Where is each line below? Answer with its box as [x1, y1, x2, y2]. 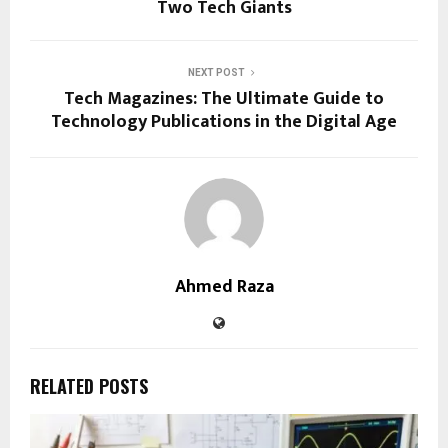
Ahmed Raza [174, 271, 274, 302]
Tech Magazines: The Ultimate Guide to [64, 83, 384, 114]
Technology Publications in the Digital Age [51, 106, 397, 137]
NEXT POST [187, 66, 245, 78]
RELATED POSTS [30, 372, 148, 399]
